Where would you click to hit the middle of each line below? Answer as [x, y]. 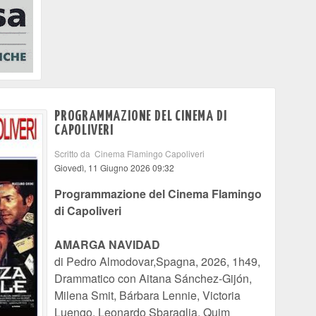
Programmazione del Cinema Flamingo [158, 194]
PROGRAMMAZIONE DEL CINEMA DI [141, 116]
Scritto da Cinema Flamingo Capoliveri [129, 153]
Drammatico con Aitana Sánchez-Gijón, [153, 278]
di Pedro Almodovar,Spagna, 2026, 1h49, [157, 261]
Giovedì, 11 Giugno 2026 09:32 [114, 168]
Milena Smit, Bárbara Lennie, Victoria [147, 295]
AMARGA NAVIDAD [107, 244]
